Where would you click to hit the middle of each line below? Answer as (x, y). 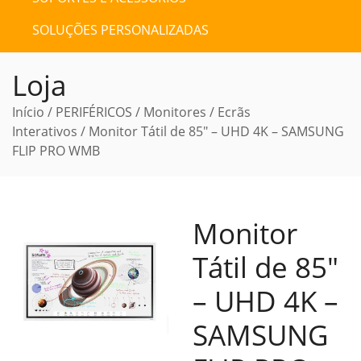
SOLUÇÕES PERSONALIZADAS (120, 30)
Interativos (45, 131)
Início (28, 112)
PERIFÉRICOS (94, 112)
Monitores (175, 112)
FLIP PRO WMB (56, 151)
